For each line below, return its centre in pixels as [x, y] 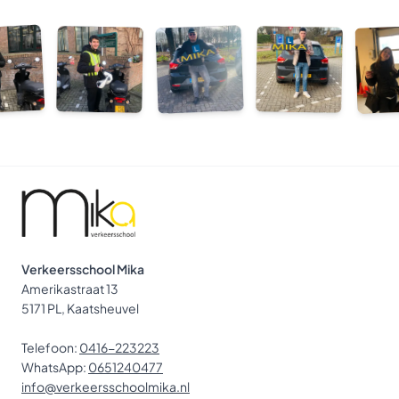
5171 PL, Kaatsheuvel [80, 308]
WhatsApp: [55, 366]
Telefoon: [50, 347]
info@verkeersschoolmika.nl [106, 386]
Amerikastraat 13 [70, 288]
